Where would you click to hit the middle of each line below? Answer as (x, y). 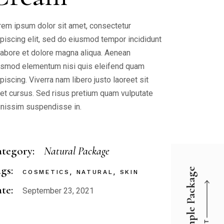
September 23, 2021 (58, 191)
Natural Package (77, 151)
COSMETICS (46, 172)
